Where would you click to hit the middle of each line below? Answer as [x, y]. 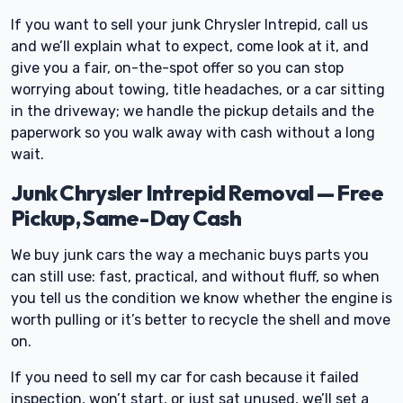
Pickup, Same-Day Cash [126, 218]
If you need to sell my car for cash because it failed [185, 377]
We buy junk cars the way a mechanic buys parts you [190, 255]
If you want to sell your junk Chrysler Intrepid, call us [189, 25]
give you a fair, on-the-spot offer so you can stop [177, 68]
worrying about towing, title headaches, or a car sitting [198, 90]
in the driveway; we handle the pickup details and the [193, 111]
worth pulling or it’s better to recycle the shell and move [201, 320]
